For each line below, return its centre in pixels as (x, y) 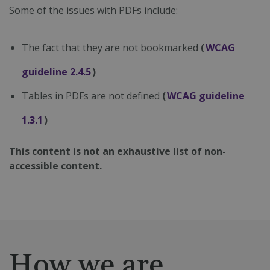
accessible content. (55, 166)
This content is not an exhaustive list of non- (118, 151)
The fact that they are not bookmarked (111, 48)
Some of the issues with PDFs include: (93, 10)
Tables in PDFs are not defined (92, 96)
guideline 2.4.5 (56, 72)
